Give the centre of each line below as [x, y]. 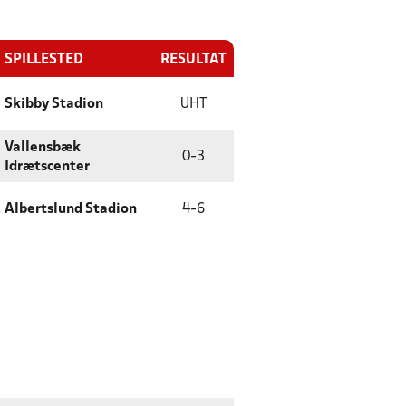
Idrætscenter [47, 167]
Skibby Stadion [54, 104]
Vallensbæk [43, 148]
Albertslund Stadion [71, 209]
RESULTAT [193, 60]
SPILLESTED [44, 60]
